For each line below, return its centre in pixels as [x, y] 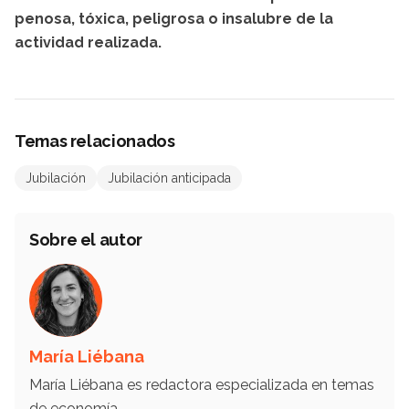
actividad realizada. [88, 43]
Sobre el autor [86, 240]
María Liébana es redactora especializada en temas [202, 385]
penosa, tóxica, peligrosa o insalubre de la [174, 19]
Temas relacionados [95, 142]
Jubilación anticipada [169, 178]
